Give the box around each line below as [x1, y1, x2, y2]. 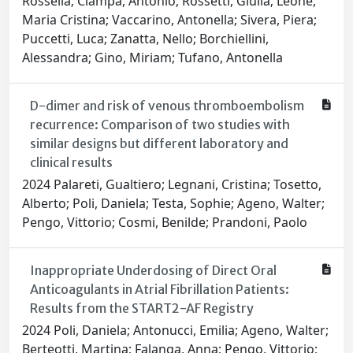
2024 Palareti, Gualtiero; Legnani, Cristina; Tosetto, [22, 176, 321, 194]
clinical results [29, 154, 113, 171]
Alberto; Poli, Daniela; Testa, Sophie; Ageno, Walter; [22, 195, 325, 213]
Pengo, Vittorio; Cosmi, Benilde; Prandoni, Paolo [22, 214, 307, 232]
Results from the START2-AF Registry [29, 300, 254, 317]
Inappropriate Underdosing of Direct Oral [29, 262, 277, 279]
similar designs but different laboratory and [29, 136, 288, 152]
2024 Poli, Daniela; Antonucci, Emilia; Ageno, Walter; [22, 321, 329, 340]
